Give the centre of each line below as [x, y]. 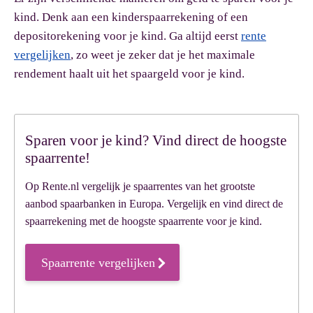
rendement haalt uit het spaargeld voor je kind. [129, 74]
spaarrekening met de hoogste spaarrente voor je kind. [144, 221]
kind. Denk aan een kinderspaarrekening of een [131, 17]
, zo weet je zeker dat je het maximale [163, 55]
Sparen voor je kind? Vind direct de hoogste [156, 140]
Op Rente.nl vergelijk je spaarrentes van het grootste [140, 186]
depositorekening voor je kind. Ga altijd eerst [128, 36]
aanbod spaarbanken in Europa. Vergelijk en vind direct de [154, 204]
